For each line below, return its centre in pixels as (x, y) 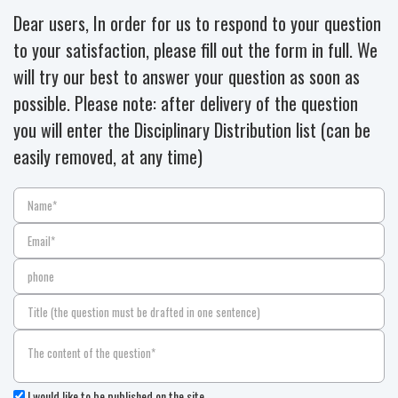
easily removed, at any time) (108, 156)
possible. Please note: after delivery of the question (186, 103)
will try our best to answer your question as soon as (187, 76)
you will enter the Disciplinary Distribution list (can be (192, 130)
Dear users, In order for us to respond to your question (197, 23)
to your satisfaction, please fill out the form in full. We (195, 50)
